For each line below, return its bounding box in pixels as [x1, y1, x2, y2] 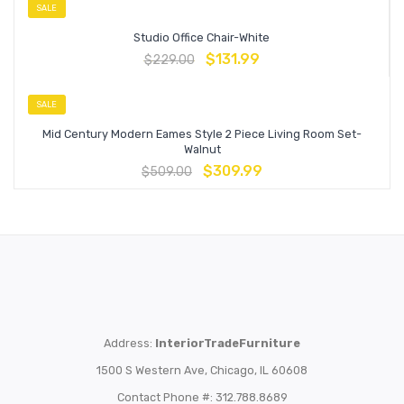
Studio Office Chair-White [133, 30, 270, 44]
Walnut [183, 142, 221, 157]
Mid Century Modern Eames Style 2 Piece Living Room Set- [42, 127, 362, 142]
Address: [104, 335, 155, 350]
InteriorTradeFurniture [155, 335, 300, 350]
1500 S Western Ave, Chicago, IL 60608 [96, 363, 308, 377]
